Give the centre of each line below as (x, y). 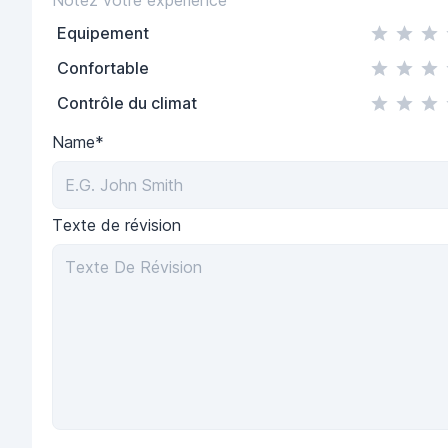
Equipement (103, 33)
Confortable (103, 68)
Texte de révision (116, 224)
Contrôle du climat (127, 103)
